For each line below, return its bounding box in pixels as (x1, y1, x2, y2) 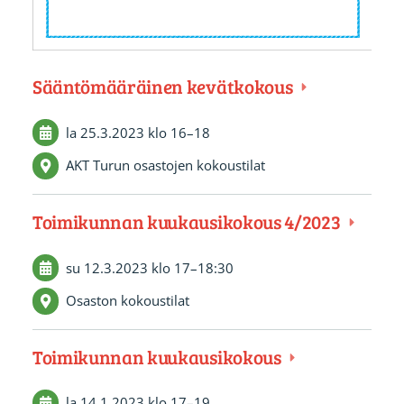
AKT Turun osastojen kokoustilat (65, 156, 265, 175)
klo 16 (147, 123, 187, 142)
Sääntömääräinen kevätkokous (32, 73, 297, 100)
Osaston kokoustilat (65, 291, 189, 310)
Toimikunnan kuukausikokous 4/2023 (32, 207, 344, 234)
